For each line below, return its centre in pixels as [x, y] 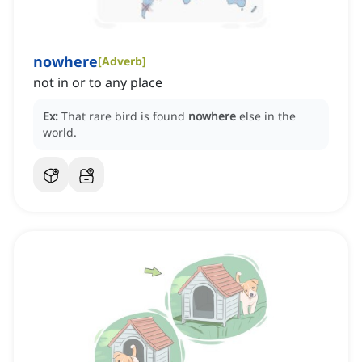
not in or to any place [98, 83]
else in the [267, 116]
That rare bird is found [125, 116]
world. [60, 133]
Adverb [122, 61]
